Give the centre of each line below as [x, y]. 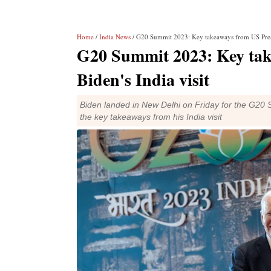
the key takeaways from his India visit [151, 117]
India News [115, 37]
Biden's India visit [143, 80]
